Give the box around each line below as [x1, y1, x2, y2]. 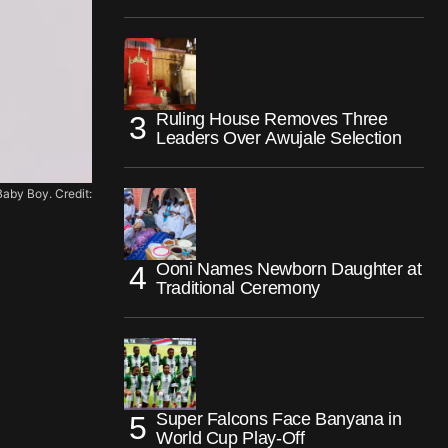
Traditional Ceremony [156, 277, 320, 298]
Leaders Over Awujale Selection [156, 127, 402, 148]
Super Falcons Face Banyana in [156, 408, 402, 429]
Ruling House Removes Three [156, 108, 388, 129]
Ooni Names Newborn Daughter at [156, 258, 422, 279]
